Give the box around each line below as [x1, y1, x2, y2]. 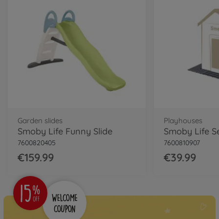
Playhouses [164, 116, 203, 126]
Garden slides [18, 116, 63, 126]
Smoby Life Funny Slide [18, 126, 113, 137]
